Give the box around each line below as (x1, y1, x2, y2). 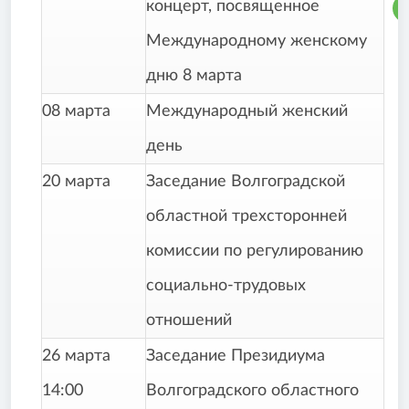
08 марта (42, 103, 110, 121)
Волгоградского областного (146, 383, 359, 400)
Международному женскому (146, 33, 367, 50)
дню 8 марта (146, 68, 242, 85)
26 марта (42, 348, 110, 365)
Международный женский (146, 103, 348, 121)
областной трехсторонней (146, 208, 347, 225)
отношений (146, 312, 232, 330)
